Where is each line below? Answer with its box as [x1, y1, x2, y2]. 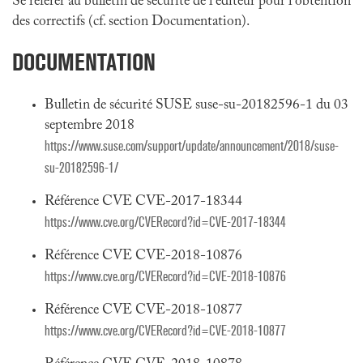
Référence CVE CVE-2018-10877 [45, 303, 242, 318]
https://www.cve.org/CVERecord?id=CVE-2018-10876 [45, 268, 286, 285]
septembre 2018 [45, 118, 135, 133]
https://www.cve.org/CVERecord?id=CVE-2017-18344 [45, 214, 286, 231]
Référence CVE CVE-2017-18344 [45, 194, 242, 209]
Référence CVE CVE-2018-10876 [45, 249, 242, 263]
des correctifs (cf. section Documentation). [12, 15, 250, 29]
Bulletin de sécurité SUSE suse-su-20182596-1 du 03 [45, 98, 348, 113]
